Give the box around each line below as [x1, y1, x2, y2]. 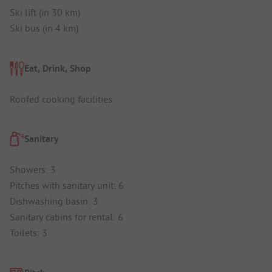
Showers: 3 [10, 163, 56, 176]
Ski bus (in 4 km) [10, 22, 78, 35]
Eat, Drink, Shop [24, 61, 91, 75]
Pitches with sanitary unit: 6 [10, 179, 124, 192]
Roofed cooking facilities [10, 92, 112, 105]
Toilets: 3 [10, 226, 47, 239]
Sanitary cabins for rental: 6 [10, 211, 123, 223]
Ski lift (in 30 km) [10, 6, 80, 19]
